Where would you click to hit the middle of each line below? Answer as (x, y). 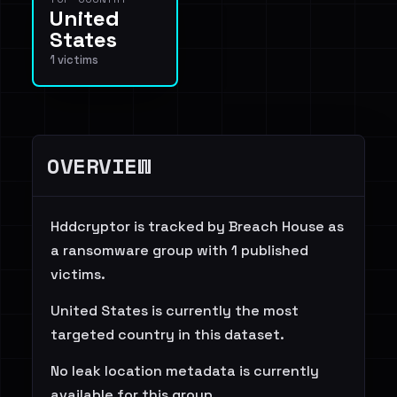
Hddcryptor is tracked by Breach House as (197, 226)
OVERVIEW (99, 166)
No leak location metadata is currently (185, 371)
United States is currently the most (175, 311)
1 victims (74, 60)
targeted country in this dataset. (167, 335)
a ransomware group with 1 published (179, 250)
